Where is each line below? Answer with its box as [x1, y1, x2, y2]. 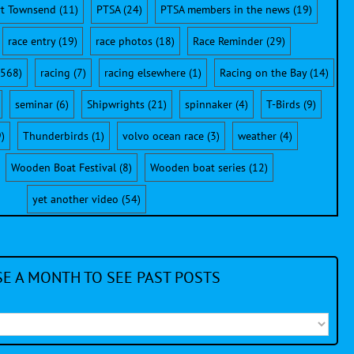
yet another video [32, 191, 119, 206]
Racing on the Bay [219, 65, 307, 80]
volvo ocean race [122, 128, 204, 143]
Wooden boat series [149, 160, 246, 175]
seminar [14, 96, 53, 111]
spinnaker [184, 96, 232, 111]
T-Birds [265, 96, 300, 111]
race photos [95, 33, 153, 48]
